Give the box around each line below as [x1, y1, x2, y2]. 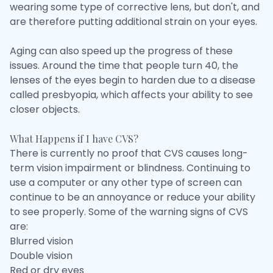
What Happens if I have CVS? [10, 132, 138, 145]
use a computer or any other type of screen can [10, 175, 242, 190]
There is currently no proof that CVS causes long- [10, 146, 248, 160]
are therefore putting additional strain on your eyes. [10, 15, 257, 29]
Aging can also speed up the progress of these [10, 44, 233, 58]
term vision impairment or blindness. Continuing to [10, 161, 250, 175]
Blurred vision [10, 234, 73, 248]
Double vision [10, 249, 73, 263]
